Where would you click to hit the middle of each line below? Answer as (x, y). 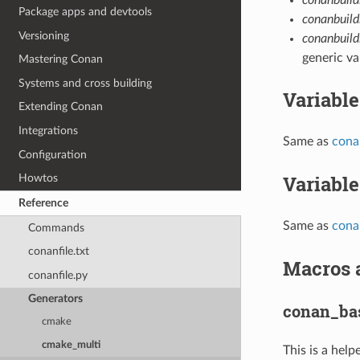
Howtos (39, 178)
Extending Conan (61, 107)
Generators (55, 299)
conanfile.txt (58, 252)
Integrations (49, 131)
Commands (56, 227)
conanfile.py (57, 275)
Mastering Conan (61, 59)
